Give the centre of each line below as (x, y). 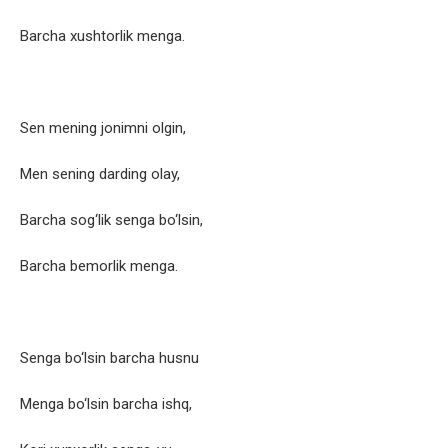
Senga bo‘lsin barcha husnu (109, 358)
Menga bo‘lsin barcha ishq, (106, 404)
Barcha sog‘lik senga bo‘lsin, (111, 220)
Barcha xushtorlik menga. (102, 36)
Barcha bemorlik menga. (99, 266)
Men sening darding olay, (100, 174)
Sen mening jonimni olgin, (103, 128)
